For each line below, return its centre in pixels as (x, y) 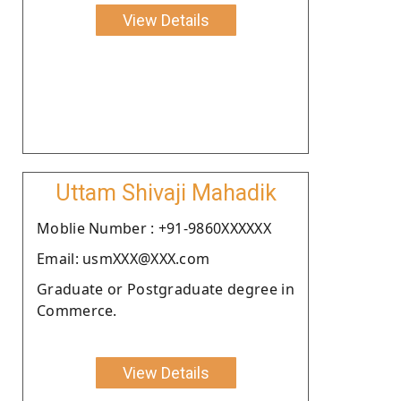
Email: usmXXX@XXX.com (124, 258)
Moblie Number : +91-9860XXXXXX (154, 228)
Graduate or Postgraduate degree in (166, 289)
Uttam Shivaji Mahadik (166, 192)
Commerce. (77, 310)
